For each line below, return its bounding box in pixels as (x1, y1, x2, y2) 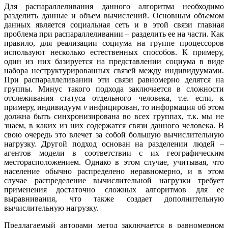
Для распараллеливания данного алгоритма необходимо (4, 2, 224, 11)
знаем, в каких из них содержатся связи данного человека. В (4, 121, 224, 130)
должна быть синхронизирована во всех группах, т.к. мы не (4, 112, 224, 121)
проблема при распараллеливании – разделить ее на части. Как (4, 30, 224, 39)
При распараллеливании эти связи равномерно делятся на (4, 75, 224, 84)
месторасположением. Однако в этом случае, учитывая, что (4, 158, 224, 167)
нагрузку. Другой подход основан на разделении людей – (4, 139, 224, 149)
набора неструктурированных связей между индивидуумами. (4, 66, 224, 75)
